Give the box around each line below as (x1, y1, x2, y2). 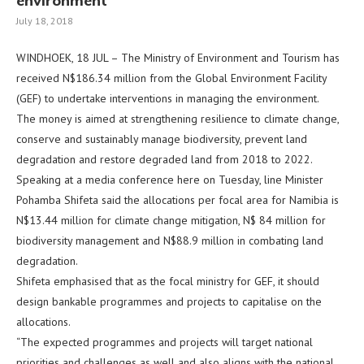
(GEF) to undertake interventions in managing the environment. (16, 91, 319, 106)
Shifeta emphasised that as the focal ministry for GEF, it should (16, 274, 319, 288)
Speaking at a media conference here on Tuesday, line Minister (16, 172, 323, 187)
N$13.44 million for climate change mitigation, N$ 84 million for (16, 213, 326, 227)
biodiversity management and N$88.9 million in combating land (16, 233, 323, 248)
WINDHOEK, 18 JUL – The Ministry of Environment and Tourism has (16, 50, 340, 65)
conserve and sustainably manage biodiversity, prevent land (16, 132, 307, 146)
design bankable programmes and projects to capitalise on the (16, 294, 322, 309)
